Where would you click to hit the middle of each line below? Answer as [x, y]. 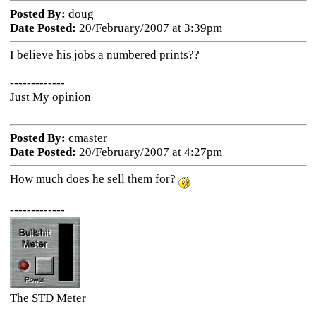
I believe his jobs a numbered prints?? [104, 55]
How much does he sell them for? [94, 179]
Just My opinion [50, 97]
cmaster [86, 138]
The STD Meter [48, 298]
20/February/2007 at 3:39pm [149, 28]
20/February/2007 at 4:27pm [149, 152]
